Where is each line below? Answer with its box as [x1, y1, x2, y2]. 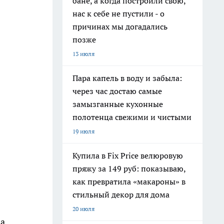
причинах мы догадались [72, 21, 167, 31]
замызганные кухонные [72, 99, 163, 109]
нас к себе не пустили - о [72, 8, 164, 18]
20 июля [72, 205, 94, 212]
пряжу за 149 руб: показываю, [72, 163, 186, 173]
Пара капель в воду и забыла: [72, 73, 182, 83]
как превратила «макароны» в [72, 176, 185, 186]
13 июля [72, 50, 94, 57]
